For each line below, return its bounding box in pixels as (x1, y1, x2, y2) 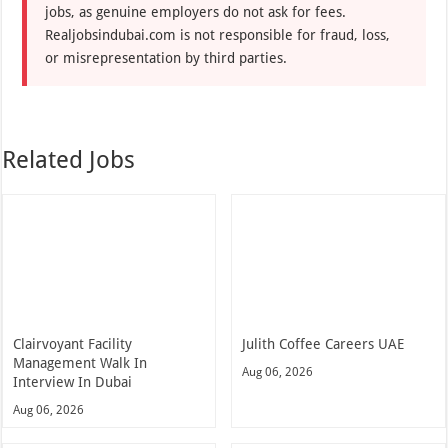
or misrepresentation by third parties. (45, 50, 288, 67)
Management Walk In (13, 355, 148, 372)
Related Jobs (2, 146, 136, 175)
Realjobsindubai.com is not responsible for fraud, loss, (45, 27, 391, 44)
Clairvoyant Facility (13, 336, 133, 353)
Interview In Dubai (13, 374, 133, 391)
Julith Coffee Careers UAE (242, 336, 405, 353)
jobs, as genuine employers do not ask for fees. (45, 4, 347, 21)
